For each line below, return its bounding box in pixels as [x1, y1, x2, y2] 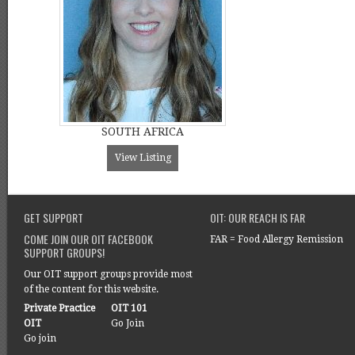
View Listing [114, 152, 171, 163]
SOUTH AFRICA [101, 125, 184, 138]
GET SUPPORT [24, 209, 83, 226]
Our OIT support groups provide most [24, 269, 193, 280]
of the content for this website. [24, 284, 158, 295]
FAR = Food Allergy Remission [210, 234, 343, 245]
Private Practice [24, 303, 95, 314]
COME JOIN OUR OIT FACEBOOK [24, 231, 153, 247]
